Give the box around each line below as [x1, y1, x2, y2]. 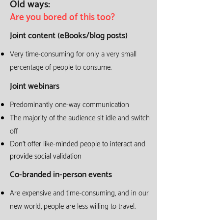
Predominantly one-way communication [10, 99, 129, 111]
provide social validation [10, 150, 82, 163]
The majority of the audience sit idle [10, 112, 116, 124]
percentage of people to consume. [10, 61, 111, 74]
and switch [116, 112, 150, 124]
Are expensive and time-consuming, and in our [10, 187, 149, 199]
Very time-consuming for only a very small [10, 48, 137, 60]
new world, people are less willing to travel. [10, 200, 136, 213]
